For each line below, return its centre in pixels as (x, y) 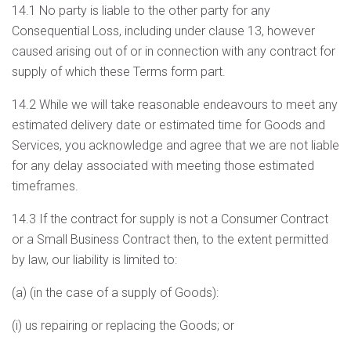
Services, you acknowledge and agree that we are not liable (175, 145)
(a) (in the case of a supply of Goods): (115, 293)
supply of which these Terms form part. (119, 72)
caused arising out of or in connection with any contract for (174, 51)
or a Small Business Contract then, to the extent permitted (170, 239)
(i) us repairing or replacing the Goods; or (123, 326)
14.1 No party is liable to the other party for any (141, 11)
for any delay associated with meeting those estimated (163, 166)
